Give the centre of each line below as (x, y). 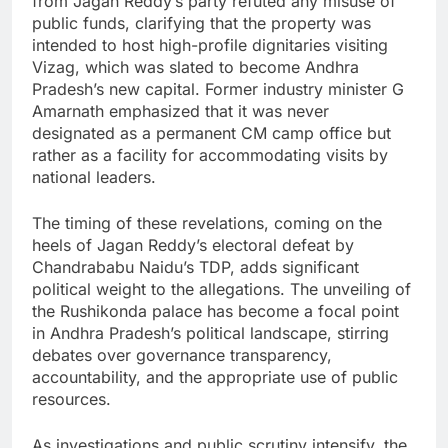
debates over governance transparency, (182, 354)
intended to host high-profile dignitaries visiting (210, 44)
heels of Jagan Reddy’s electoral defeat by (193, 244)
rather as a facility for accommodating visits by (210, 154)
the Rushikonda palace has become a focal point (215, 310)
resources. (71, 398)
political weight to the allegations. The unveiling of (221, 288)
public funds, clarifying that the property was (201, 22)
